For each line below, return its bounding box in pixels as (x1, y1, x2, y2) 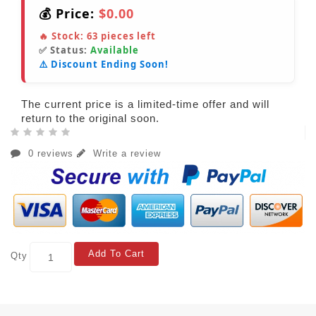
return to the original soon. (21, 112, 159, 125)
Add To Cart (88, 248, 145, 260)
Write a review (90, 148, 161, 159)
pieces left (98, 30, 156, 43)
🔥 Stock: (39, 30, 87, 43)
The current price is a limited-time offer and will (21, 98, 269, 111)
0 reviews (25, 148, 77, 159)
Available (90, 44, 139, 57)
